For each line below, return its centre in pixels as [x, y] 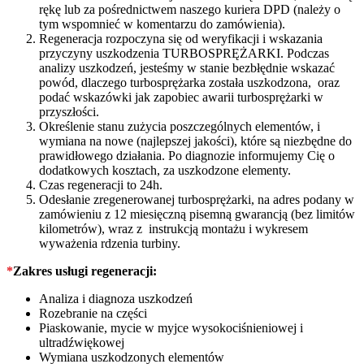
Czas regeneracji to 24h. [101, 184]
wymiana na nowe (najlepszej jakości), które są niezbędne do [195, 141]
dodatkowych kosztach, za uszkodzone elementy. [165, 170]
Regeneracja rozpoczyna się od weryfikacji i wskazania [181, 38]
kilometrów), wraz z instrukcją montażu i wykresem [173, 228]
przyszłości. [69, 111]
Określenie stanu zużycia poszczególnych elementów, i [180, 126]
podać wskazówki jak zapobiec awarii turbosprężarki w [181, 97]
